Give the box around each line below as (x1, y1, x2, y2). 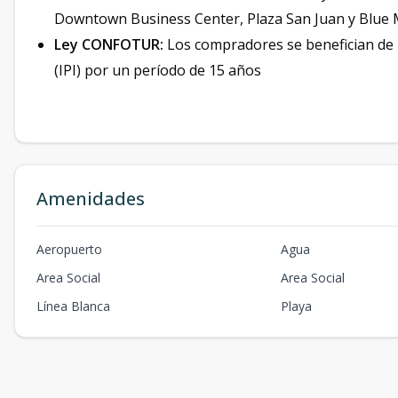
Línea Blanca (36, 298, 110, 315)
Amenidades (36, 187, 145, 211)
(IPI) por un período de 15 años (54, 60, 261, 81)
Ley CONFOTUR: (54, 35, 163, 55)
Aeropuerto (36, 241, 102, 259)
